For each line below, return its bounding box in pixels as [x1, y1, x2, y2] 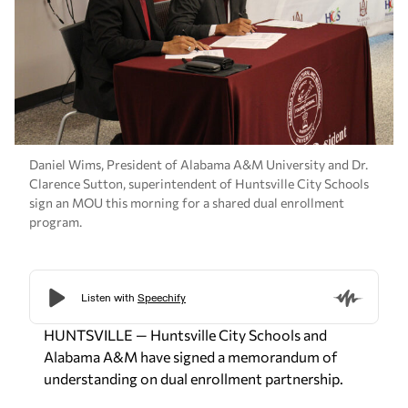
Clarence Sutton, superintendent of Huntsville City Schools [29, 175, 369, 191]
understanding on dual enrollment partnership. [44, 370, 343, 388]
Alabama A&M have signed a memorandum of [44, 348, 337, 366]
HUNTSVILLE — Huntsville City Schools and [44, 326, 327, 344]
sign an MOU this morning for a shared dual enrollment [29, 194, 344, 210]
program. [29, 213, 82, 229]
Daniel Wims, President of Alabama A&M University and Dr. [29, 156, 368, 172]
